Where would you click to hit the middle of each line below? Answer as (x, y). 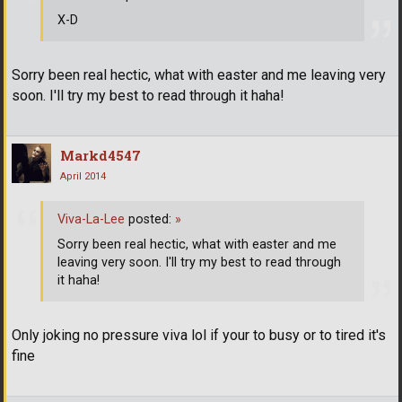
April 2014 (83, 176)
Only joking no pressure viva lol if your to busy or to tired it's (199, 335)
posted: (150, 220)
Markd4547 (100, 155)
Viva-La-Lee (91, 220)
